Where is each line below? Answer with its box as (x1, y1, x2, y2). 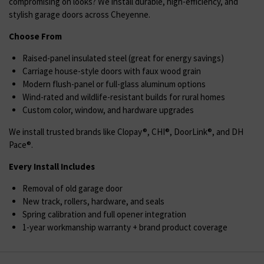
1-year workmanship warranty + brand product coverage (22, 221, 227, 233)
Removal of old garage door (22, 182, 123, 194)
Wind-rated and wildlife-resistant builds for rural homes (22, 91, 225, 103)
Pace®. (9, 138, 33, 150)
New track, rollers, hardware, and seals (22, 195, 164, 207)
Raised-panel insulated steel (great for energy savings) (22, 52, 224, 64)
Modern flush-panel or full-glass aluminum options (22, 78, 206, 90)
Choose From (9, 30, 62, 42)
